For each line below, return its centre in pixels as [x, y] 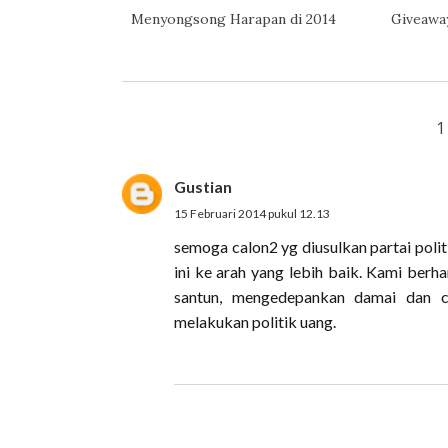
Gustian [203, 186]
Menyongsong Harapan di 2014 [233, 19]
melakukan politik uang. [255, 321]
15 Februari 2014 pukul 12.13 [252, 213]
